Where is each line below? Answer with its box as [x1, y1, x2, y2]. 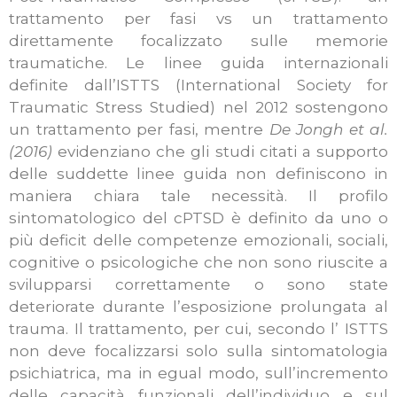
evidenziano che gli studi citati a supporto [52, 143, 388, 161]
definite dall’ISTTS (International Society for [9, 76, 388, 95]
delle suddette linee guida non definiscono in [9, 165, 388, 183]
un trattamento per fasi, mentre [9, 121, 269, 139]
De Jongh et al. [269, 121, 388, 139]
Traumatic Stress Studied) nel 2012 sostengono [9, 98, 388, 117]
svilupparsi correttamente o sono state [9, 276, 388, 294]
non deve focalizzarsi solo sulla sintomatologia [9, 342, 388, 361]
